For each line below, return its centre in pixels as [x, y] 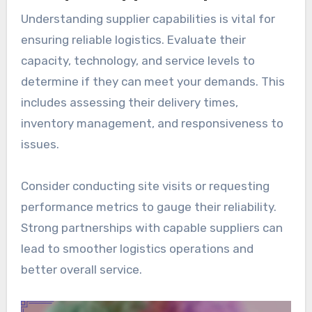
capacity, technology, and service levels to [138, 61]
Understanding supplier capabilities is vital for [148, 19]
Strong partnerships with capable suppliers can [151, 228]
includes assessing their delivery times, [129, 103]
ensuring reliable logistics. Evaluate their [133, 40]
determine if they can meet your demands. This [153, 82]
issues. [40, 145]
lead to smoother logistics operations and [137, 249]
